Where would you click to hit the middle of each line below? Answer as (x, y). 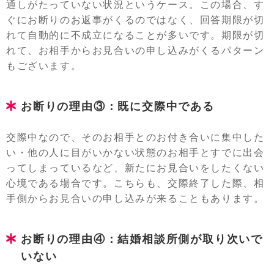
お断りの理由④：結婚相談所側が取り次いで (142, 239)
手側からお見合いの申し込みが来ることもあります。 (135, 198)
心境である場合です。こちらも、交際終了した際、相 (135, 183)
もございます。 (44, 66)
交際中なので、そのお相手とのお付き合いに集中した (135, 137)
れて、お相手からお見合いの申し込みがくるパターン (135, 50)
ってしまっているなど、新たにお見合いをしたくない (135, 168)
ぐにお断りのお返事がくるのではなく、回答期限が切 (135, 20)
